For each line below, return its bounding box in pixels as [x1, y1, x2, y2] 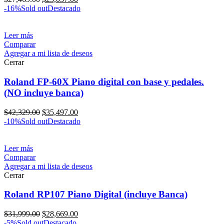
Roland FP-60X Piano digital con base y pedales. [4, 76, 204, 87]
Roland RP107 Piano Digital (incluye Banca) [4, 189, 187, 200]
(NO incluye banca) [4, 87, 83, 98]
